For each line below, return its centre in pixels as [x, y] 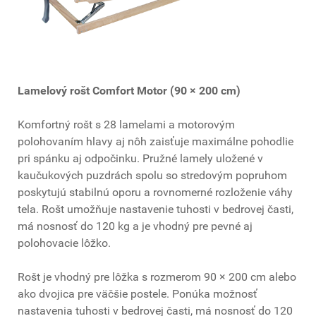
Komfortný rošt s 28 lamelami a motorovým [126, 124]
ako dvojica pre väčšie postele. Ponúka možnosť [138, 293]
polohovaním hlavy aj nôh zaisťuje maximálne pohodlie [156, 141]
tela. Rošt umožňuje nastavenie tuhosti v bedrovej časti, [156, 209]
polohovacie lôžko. [64, 243]
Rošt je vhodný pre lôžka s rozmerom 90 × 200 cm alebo [157, 276]
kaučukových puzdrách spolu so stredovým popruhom [152, 175]
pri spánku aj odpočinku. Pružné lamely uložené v [140, 158]
